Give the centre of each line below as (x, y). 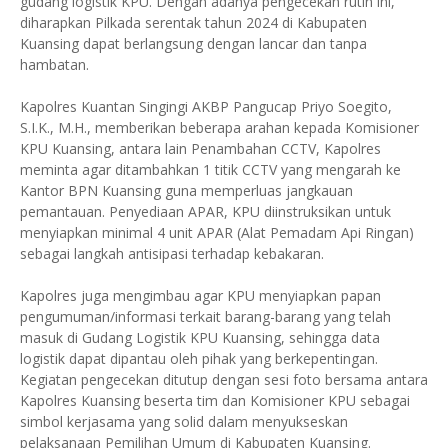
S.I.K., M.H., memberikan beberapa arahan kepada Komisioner (219, 127)
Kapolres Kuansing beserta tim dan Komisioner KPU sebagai (215, 400)
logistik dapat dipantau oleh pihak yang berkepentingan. (199, 358)
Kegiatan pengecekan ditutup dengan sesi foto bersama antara (224, 379)
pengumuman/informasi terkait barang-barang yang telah (205, 316)
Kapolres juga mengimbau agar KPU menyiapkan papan (200, 295)
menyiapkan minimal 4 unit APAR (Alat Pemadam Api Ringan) (217, 232)
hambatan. (54, 64)
